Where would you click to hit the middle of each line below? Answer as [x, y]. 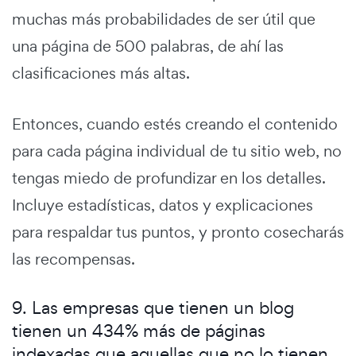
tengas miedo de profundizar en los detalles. [169, 178]
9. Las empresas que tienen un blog [153, 307]
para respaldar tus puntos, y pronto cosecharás [178, 232]
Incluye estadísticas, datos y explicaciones [163, 205]
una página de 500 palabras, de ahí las [148, 46]
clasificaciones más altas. [101, 73]
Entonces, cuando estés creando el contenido [175, 124]
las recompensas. [74, 259]
